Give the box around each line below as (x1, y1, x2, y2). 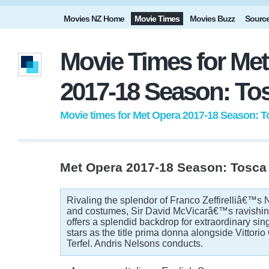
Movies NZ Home (64, 14, 124, 23)
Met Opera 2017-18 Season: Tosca (60, 160, 267, 174)
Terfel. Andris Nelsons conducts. (67, 238, 203, 249)
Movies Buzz (190, 14, 235, 23)
